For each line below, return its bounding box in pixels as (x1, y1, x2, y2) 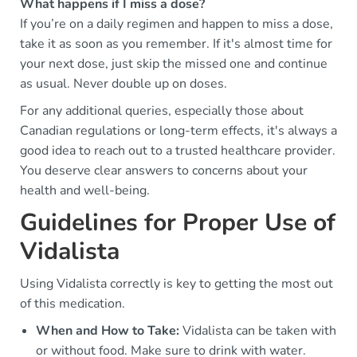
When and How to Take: (36, 321, 179, 339)
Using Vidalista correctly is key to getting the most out (20, 274, 333, 292)
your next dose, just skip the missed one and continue (20, 54, 328, 73)
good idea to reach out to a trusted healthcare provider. (20, 141, 335, 159)
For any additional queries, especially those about (20, 101, 304, 120)
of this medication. (20, 294, 125, 312)
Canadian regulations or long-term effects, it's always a (20, 121, 337, 139)
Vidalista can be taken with (179, 321, 336, 339)
